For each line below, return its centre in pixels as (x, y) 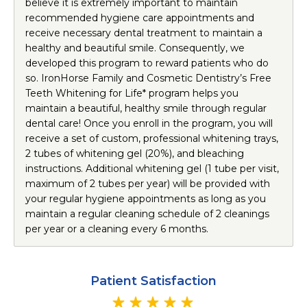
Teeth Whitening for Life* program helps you (132, 93)
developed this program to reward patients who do (147, 63)
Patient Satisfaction (153, 281)
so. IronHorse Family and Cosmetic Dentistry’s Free (148, 78)
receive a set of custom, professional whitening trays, (152, 138)
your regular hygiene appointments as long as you (146, 199)
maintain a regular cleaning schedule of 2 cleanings (147, 214)
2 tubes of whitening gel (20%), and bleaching (135, 153)
